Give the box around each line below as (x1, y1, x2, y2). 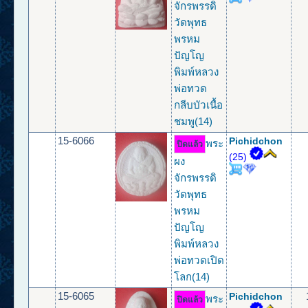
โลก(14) (174, 271, 210, 283)
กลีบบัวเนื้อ (174, 99, 223, 111)
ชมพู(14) (174, 115, 213, 128)
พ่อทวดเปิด (174, 254, 225, 267)
